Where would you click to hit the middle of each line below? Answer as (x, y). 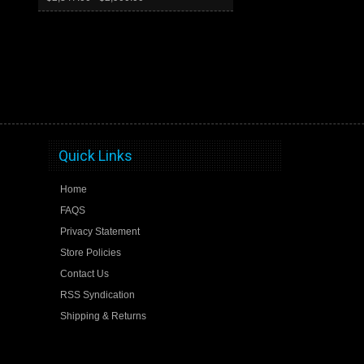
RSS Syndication (97, 295)
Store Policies (90, 253)
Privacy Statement (100, 232)
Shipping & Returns (103, 316)
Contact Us (84, 274)
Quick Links (95, 156)
